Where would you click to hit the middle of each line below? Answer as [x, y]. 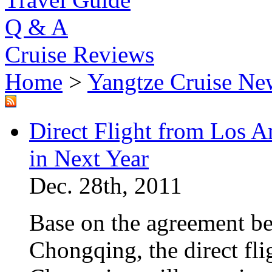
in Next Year [89, 158]
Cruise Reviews [80, 54]
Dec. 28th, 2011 [106, 185]
